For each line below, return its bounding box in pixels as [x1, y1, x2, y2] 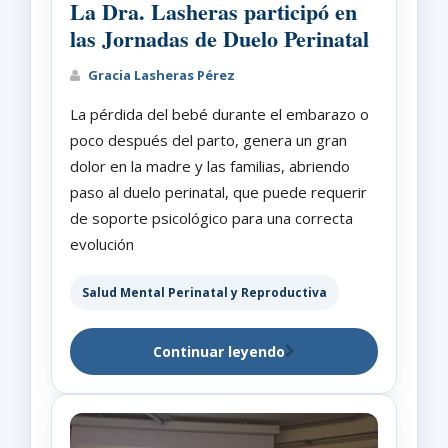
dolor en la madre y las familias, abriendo [70, 155, 350, 176]
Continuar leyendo [153, 341, 285, 361]
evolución [70, 233, 134, 254]
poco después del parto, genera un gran [70, 129, 347, 150]
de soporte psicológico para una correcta [70, 207, 353, 228]
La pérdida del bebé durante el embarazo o [70, 103, 369, 124]
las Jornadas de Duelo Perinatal [70, 21, 369, 55]
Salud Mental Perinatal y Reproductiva [82, 283, 327, 301]
